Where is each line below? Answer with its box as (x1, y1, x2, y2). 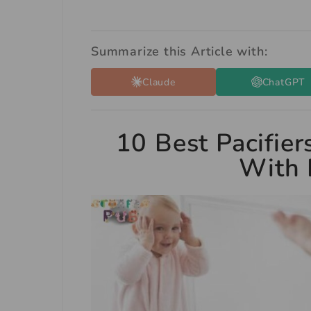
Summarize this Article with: (91, 43, 268, 60)
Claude (142, 75, 176, 89)
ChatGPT (262, 75, 306, 89)
